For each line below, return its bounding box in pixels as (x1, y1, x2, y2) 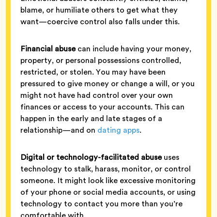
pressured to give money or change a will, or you (20, 77, 195, 89)
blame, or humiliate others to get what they (20, 4, 178, 15)
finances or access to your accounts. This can (20, 101, 185, 112)
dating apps (97, 124, 139, 136)
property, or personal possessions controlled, (20, 54, 181, 66)
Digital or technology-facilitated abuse (20, 151, 162, 163)
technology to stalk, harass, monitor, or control (20, 163, 191, 174)
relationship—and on (20, 124, 97, 136)
